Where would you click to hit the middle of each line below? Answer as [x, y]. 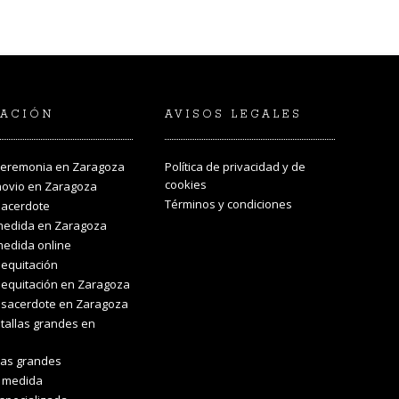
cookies [186, 185]
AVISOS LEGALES [233, 115]
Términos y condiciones [228, 204]
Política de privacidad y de [235, 167]
